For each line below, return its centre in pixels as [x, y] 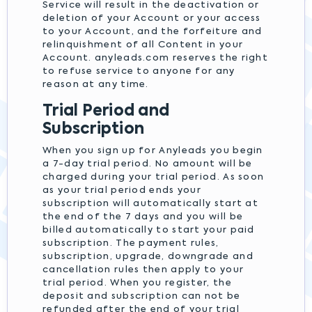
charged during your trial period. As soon [154, 177]
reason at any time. [96, 85]
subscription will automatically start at [150, 204]
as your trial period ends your [122, 190]
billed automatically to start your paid [149, 230]
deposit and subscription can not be [142, 296]
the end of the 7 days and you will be [143, 217]
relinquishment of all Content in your [143, 45]
